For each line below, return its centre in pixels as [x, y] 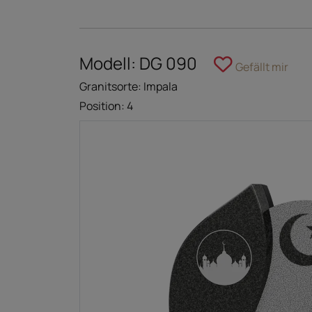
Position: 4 [106, 106]
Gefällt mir [262, 67]
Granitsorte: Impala [128, 87]
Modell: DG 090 [138, 63]
